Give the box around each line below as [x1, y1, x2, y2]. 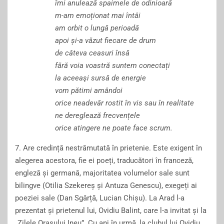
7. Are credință [15, 143, 63, 152]
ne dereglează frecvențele [55, 111, 140, 120]
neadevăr [73, 98, 103, 107]
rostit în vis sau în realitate [103, 98, 194, 107]
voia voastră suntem [68, 61, 139, 70]
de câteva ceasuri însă [55, 48, 129, 57]
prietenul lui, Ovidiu [54, 206, 121, 215]
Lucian [97, 193, 123, 202]
